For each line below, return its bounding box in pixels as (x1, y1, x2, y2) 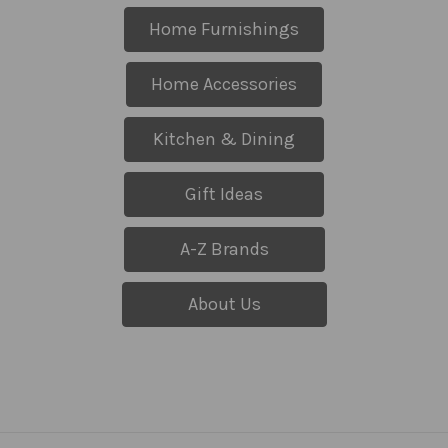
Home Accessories (151, 72, 297, 95)
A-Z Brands (179, 237, 269, 260)
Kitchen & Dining (153, 127, 295, 150)
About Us (187, 292, 261, 315)
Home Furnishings (149, 17, 299, 40)
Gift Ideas (185, 182, 263, 205)
